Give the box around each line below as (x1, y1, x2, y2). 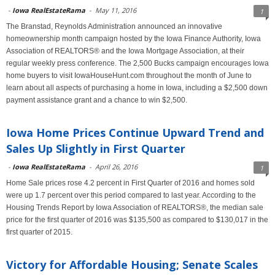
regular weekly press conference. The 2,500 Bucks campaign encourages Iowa (6, 59, 269, 68)
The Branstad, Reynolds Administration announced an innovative (6, 22, 222, 31)
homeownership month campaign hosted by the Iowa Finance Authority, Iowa (6, 34, 261, 43)
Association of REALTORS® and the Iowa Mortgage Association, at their (6, 47, 244, 55)
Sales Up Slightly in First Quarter (6, 141, 185, 156)
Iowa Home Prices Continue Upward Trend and (6, 125, 264, 140)
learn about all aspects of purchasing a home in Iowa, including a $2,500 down (6, 83, 268, 92)
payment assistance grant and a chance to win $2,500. (6, 96, 187, 104)
